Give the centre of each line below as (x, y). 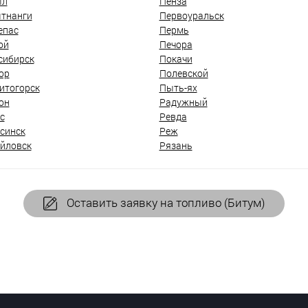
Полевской (184, 73)
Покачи (176, 58)
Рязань (176, 145)
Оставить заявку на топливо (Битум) (164, 202)
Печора (176, 44)
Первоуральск (191, 15)
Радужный (183, 102)
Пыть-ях (178, 87)
